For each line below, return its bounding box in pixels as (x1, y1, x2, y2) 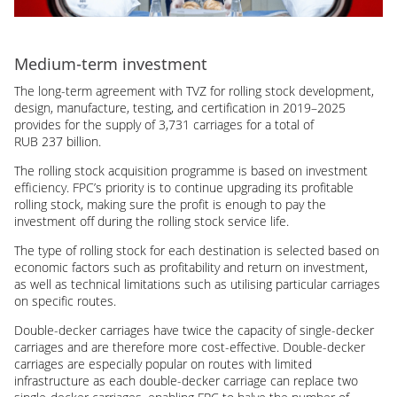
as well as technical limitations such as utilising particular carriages (14, 275, 380, 292)
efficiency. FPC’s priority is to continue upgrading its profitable (14, 178, 354, 196)
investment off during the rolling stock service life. (14, 212, 289, 230)
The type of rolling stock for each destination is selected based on (14, 241, 379, 259)
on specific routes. (14, 292, 116, 309)
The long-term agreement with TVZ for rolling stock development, (14, 82, 374, 99)
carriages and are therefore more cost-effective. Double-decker (14, 338, 365, 355)
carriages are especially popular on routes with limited (14, 354, 312, 372)
